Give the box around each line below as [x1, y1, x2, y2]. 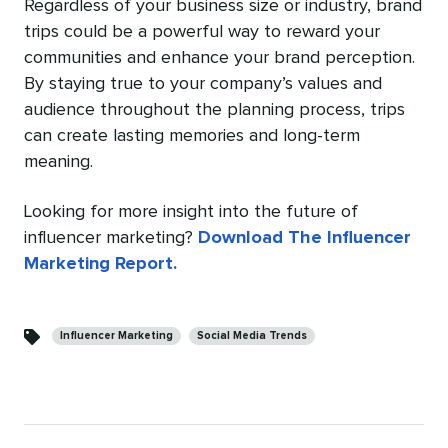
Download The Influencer [198, 229, 411, 248]
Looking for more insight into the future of [24, 203, 358, 222]
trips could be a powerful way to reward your [24, 23, 380, 42]
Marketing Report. [24, 255, 177, 274]
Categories [23, 312, 108, 331]
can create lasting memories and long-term [24, 127, 360, 146]
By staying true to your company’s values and [24, 75, 382, 94]
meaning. [24, 153, 93, 172]
